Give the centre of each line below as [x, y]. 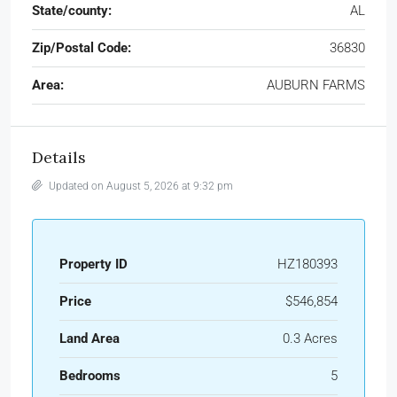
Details [59, 157]
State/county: [72, 10]
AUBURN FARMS [316, 85]
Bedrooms [90, 375]
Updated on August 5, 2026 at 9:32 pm [140, 186]
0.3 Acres [310, 338]
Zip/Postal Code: [82, 47]
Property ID [93, 264]
